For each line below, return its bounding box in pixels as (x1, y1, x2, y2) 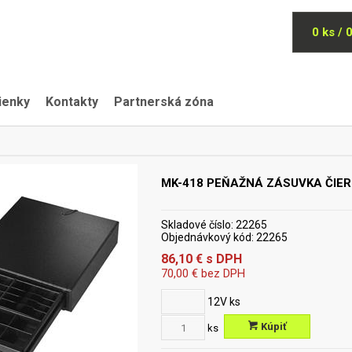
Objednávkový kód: (161, 231, 254, 244)
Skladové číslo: (161, 218, 233, 231)
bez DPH (198, 266, 245, 280)
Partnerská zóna (114, 94, 214, 109)
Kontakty (46, 94, 98, 109)
